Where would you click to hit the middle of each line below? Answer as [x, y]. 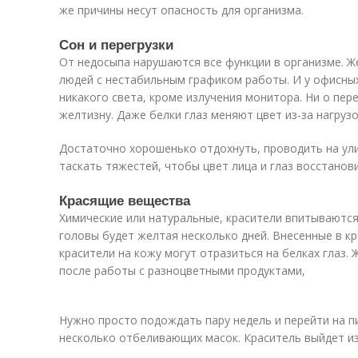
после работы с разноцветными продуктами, [182, 270]
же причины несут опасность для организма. [181, 10]
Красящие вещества [125, 200]
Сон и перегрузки [116, 44]
